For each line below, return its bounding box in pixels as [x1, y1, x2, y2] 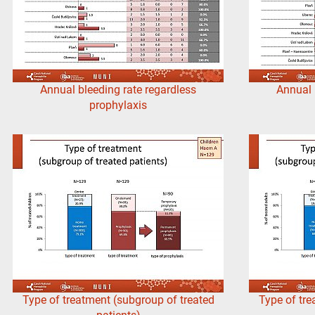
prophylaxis [89, 98, 147, 112]
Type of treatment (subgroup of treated [22, 293, 214, 307]
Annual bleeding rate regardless [40, 83, 196, 97]
